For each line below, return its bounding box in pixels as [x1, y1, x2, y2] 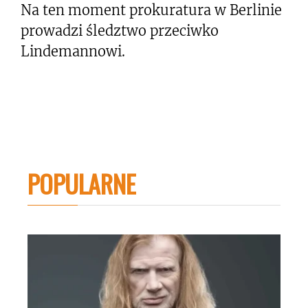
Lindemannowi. [21, 42, 125, 60]
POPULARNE [27, 164, 136, 201]
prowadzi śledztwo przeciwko [21, 21, 219, 39]
